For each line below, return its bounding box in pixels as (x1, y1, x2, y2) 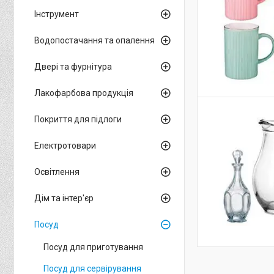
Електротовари (34, 141, 96, 150)
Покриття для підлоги (34, 114, 122, 124)
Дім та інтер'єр (34, 193, 94, 203)
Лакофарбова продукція (34, 88, 133, 98)
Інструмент (34, 9, 79, 19)
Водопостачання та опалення (34, 35, 155, 45)
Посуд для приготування (43, 242, 143, 252)
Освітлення (34, 167, 80, 177)
